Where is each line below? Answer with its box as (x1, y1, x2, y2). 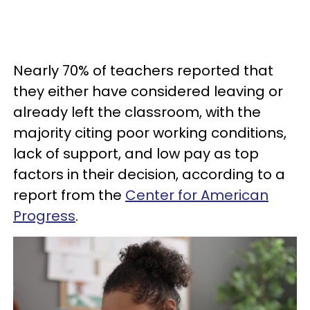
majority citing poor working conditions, (13, 123, 286, 143)
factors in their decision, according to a (13, 165, 285, 184)
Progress (13, 206, 75, 226)
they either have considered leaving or (13, 82, 283, 101)
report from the (13, 185, 125, 205)
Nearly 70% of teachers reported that (13, 61, 273, 80)
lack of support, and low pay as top (13, 144, 259, 163)
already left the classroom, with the (13, 102, 261, 122)
